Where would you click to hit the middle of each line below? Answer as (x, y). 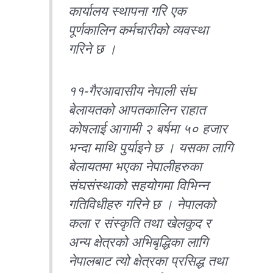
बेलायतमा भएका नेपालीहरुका (135, 167)
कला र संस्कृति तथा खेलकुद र (140, 223)
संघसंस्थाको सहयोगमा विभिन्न (139, 186)
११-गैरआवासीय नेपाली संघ (132, 91)
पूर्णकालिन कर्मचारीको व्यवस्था (139, 30)
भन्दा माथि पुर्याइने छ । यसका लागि (151, 148)
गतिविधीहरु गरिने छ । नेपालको (142, 204)
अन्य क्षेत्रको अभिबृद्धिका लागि (138, 242)
